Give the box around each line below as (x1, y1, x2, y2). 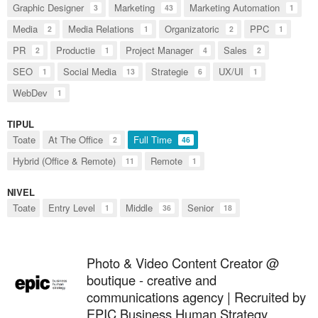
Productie (56, 43, 95, 57)
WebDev (13, 86, 48, 100)
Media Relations (68, 22, 134, 36)
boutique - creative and (87, 270, 216, 290)
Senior (187, 201, 214, 215)
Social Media (63, 65, 116, 79)
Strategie (151, 65, 188, 79)
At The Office (48, 133, 103, 147)
